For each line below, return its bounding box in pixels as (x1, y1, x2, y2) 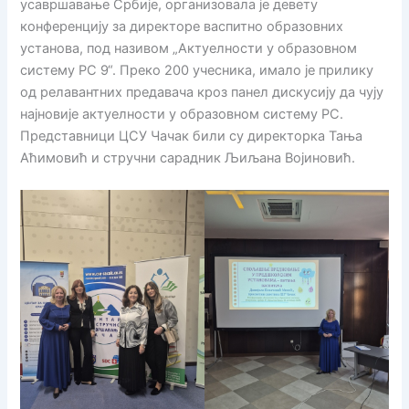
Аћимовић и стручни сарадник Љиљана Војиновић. (20, 149, 356, 166)
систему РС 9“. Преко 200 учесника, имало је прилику (20, 61, 374, 79)
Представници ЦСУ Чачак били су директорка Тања (20, 127, 363, 144)
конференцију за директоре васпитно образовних (20, 17, 344, 35)
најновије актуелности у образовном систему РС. (20, 105, 344, 122)
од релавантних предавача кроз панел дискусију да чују (20, 83, 384, 100)
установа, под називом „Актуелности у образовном (20, 39, 358, 57)
